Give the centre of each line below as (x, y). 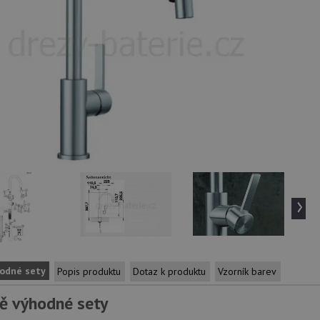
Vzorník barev (247, 271)
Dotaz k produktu (169, 271)
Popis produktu (89, 271)
